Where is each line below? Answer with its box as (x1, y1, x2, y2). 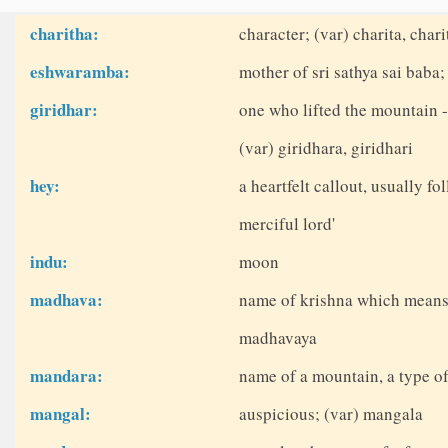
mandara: (30, 363, 104, 389)
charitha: (30, 21, 100, 47)
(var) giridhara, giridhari (238, 136, 413, 160)
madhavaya (238, 326, 317, 350)
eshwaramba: (30, 59, 131, 85)
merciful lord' (238, 212, 335, 236)
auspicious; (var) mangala (238, 402, 423, 426)
